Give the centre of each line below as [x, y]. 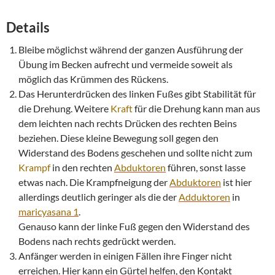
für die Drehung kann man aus [196, 108]
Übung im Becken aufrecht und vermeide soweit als [126, 64]
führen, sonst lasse [206, 167]
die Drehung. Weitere [64, 108]
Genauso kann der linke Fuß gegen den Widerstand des [134, 226]
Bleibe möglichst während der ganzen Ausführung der [131, 49]
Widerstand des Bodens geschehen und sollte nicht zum [135, 152]
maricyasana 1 [48, 211]
